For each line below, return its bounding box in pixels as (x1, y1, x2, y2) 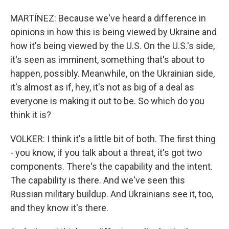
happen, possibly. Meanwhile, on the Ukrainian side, (10, 68, 215, 79)
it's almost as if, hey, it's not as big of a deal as (10, 82, 194, 93)
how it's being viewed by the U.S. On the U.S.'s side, (10, 40, 215, 51)
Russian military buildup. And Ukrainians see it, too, (10, 189, 213, 199)
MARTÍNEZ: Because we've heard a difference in (10, 13, 206, 24)
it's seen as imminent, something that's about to (10, 54, 204, 65)
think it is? (10, 109, 51, 120)
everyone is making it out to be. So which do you (10, 96, 204, 106)
